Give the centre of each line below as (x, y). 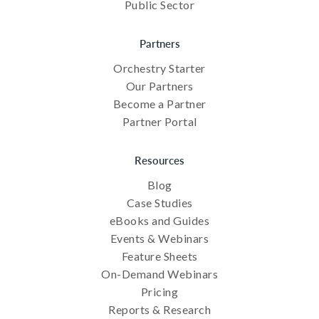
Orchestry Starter (159, 68)
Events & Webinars (159, 239)
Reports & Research (159, 310)
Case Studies (159, 203)
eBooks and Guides (159, 221)
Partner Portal (159, 122)
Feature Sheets (159, 256)
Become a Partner (159, 104)
